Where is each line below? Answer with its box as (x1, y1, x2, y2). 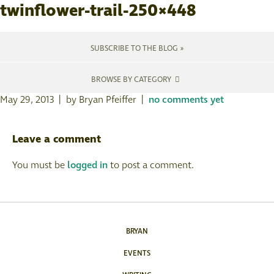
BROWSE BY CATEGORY (91, 74, 173, 85)
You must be (12, 158, 67, 172)
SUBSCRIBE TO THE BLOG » (91, 43, 183, 54)
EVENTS (124, 248, 150, 259)
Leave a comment (12, 132, 101, 147)
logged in (67, 158, 108, 172)
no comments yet (149, 93, 224, 106)
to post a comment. (108, 158, 194, 172)
